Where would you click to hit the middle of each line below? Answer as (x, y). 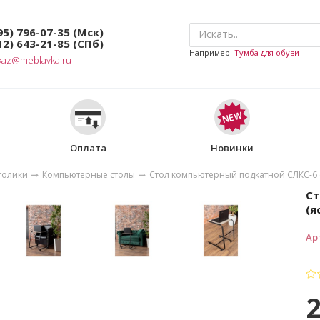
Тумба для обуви (267, 52)
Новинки (232, 147)
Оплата (88, 147)
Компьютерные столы (89, 174)
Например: (212, 52)
